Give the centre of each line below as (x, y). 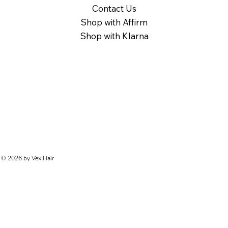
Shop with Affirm (114, 22)
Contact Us (114, 8)
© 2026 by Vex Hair (28, 158)
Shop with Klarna (114, 36)
